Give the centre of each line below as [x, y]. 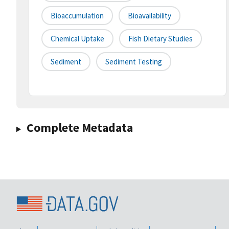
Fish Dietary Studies [161, 39]
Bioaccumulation [77, 16]
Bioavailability [150, 16]
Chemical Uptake [77, 39]
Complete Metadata [79, 128]
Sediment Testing [134, 62]
